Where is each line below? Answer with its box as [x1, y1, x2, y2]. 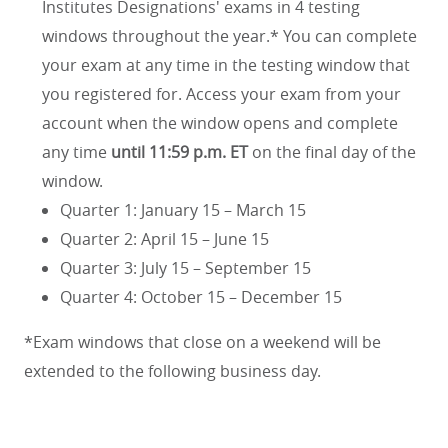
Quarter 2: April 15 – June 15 [60, 228, 269, 250]
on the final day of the [248, 141, 416, 163]
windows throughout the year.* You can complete [42, 25, 417, 47]
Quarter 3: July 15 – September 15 [60, 257, 311, 279]
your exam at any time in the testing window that [42, 54, 410, 76]
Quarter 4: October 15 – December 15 [60, 286, 342, 308]
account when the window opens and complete [42, 112, 398, 134]
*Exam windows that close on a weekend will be [24, 331, 381, 353]
